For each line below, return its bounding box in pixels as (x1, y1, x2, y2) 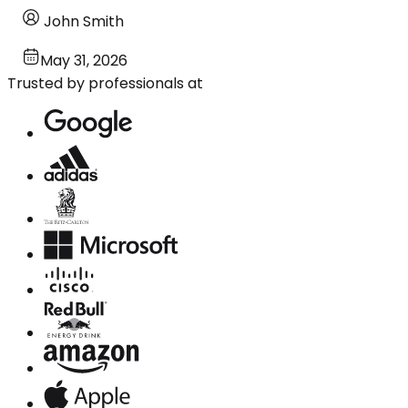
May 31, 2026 (40, 49, 127, 71)
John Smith (44, 10, 124, 32)
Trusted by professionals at (7, 72, 203, 94)
